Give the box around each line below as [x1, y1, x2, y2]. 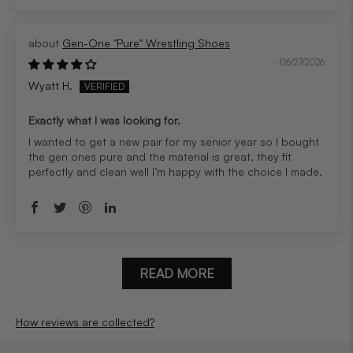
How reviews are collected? [16, 314, 154, 329]
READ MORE [139, 265, 214, 281]
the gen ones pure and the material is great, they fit [28, 150, 292, 164]
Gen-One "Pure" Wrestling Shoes [62, 35, 230, 50]
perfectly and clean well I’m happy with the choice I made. [28, 165, 322, 179]
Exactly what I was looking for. [28, 113, 180, 128]
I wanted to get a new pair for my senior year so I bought [28, 135, 319, 149]
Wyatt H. [28, 78, 72, 92]
